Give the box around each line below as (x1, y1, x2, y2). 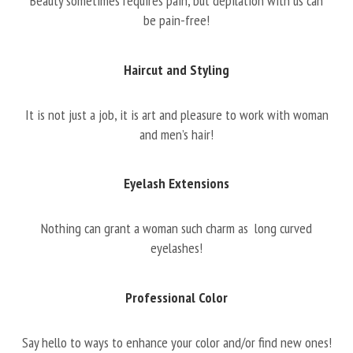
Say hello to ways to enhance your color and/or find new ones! (21, 333, 332, 351)
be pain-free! (143, 11, 210, 29)
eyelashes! (150, 239, 203, 257)
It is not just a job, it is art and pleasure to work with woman (24, 105, 329, 124)
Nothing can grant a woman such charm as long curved (41, 219, 312, 237)
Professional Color (125, 288, 228, 307)
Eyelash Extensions (124, 174, 229, 192)
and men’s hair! (139, 124, 214, 143)
